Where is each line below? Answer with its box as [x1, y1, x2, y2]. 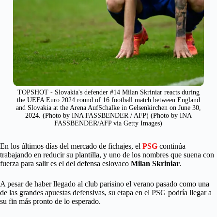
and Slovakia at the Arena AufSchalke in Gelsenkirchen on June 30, [15, 104, 201, 112]
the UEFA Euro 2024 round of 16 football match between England [16, 96, 200, 104]
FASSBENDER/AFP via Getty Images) [54, 120, 163, 127]
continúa [157, 142, 186, 151]
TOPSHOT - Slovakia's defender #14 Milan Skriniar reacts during [17, 89, 200, 96]
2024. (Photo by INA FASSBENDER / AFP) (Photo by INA [25, 112, 192, 120]
